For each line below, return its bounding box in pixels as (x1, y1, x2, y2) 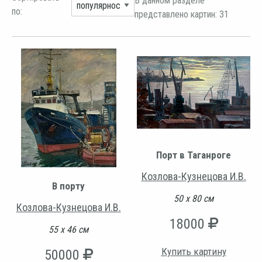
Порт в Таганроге (156, 149, 231, 161)
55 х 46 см (49, 224, 88, 236)
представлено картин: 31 (134, 9, 229, 20)
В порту (52, 180, 85, 192)
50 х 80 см (174, 193, 213, 205)
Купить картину (161, 246, 226, 258)
